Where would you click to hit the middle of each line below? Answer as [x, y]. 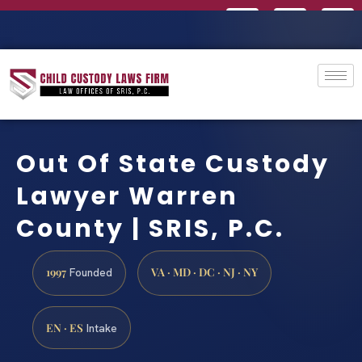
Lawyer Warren [127, 196]
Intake [100, 328]
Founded [89, 272]
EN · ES [65, 327]
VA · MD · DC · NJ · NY [204, 271]
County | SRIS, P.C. [150, 228]
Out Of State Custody [173, 164]
